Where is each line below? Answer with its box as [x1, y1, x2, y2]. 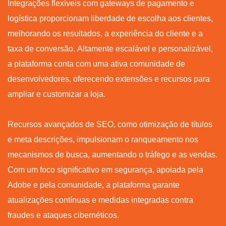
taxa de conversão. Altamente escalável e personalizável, [8, 44, 213, 53]
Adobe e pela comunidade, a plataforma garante [8, 180, 180, 189]
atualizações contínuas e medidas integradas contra [8, 195, 193, 204]
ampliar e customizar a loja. [8, 89, 105, 98]
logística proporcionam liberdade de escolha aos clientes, [8, 14, 213, 23]
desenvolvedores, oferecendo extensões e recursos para [8, 74, 210, 83]
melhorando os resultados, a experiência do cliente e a [8, 29, 203, 38]
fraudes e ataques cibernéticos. [8, 210, 119, 219]
